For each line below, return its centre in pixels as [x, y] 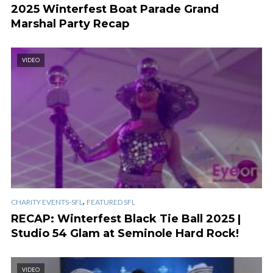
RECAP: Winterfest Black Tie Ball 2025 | [126, 218]
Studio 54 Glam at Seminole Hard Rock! [125, 233]
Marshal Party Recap [70, 24]
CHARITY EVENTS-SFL [47, 202]
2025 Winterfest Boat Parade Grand [115, 9]
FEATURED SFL [111, 202]
